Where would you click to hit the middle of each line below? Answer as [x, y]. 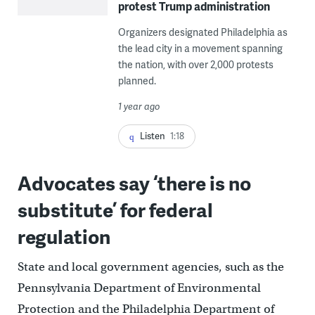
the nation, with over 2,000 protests [195, 64]
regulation [64, 236]
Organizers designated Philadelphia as [202, 32]
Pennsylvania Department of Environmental [139, 288]
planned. [137, 80]
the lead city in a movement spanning [200, 48]
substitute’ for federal [115, 209]
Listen [152, 135]
